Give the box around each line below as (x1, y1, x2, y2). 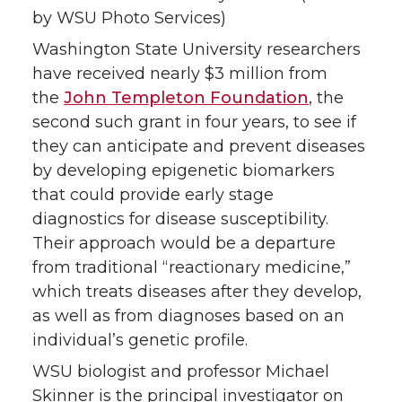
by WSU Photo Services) (32, 7, 226, 28)
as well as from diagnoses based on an (32, 305, 345, 326)
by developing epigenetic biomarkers (32, 160, 335, 180)
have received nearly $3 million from (32, 63, 328, 83)
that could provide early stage (32, 184, 274, 205)
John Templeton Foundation (64, 87, 309, 108)
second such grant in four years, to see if (32, 111, 356, 132)
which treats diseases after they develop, (32, 281, 362, 301)
